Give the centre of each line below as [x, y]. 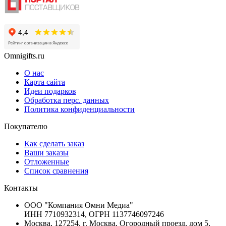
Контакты [21, 188]
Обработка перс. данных [67, 100]
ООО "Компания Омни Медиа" [79, 205]
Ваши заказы [46, 152]
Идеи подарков [50, 91]
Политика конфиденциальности [79, 109]
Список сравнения [56, 171]
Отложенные [47, 161]
